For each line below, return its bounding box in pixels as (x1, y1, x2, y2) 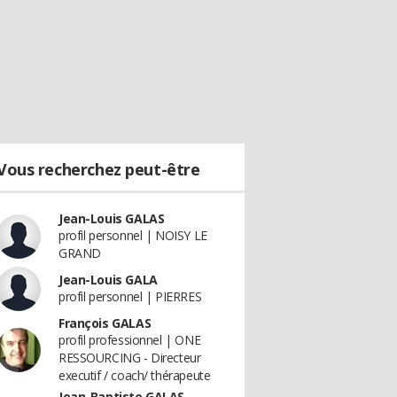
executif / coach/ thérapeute (58, 367, 211, 384)
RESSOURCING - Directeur (58, 349, 201, 366)
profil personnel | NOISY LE (58, 227, 207, 244)
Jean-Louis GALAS (58, 210, 165, 227)
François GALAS (58, 315, 152, 331)
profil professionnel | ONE (58, 331, 201, 348)
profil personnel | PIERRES (58, 288, 202, 305)
